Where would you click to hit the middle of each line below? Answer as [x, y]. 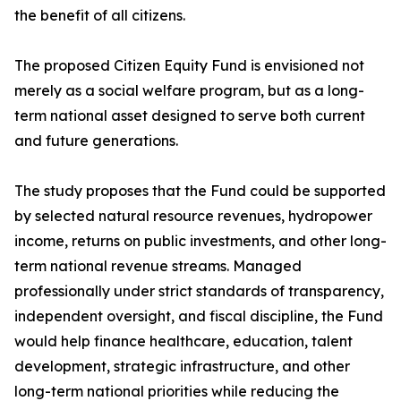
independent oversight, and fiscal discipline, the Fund [199, 316]
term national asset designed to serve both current [190, 116]
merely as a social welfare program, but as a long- [189, 91]
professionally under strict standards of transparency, [199, 291]
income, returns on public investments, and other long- [200, 241]
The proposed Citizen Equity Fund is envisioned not [189, 66]
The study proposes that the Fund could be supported [200, 191]
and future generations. [96, 141]
